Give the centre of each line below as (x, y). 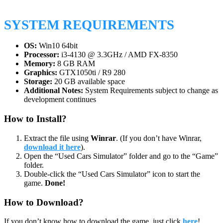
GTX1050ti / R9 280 (91, 73)
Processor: (42, 55)
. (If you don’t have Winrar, (159, 138)
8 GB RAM (75, 64)
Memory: (40, 64)
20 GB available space (89, 82)
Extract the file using (57, 138)
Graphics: (41, 73)
